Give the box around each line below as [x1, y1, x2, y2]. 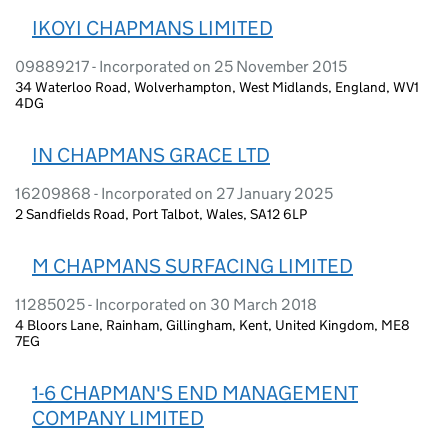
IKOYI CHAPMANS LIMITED [32, 15, 273, 40]
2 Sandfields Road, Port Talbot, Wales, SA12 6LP [15, 204, 307, 223]
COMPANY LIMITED [32, 405, 204, 430]
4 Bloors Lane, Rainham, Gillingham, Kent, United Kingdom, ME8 [15, 315, 410, 334]
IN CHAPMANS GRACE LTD [32, 142, 270, 167]
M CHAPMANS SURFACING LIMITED [32, 253, 353, 278]
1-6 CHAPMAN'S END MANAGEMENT [32, 380, 358, 405]
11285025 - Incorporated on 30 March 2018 [15, 294, 317, 314]
